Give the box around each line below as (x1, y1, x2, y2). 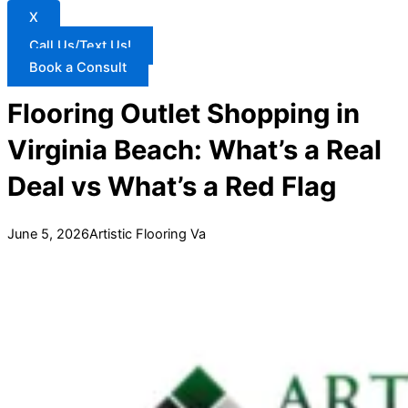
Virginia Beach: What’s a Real (7, 134, 382, 167)
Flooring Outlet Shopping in (7, 97, 360, 130)
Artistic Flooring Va (89, 225, 206, 242)
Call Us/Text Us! (29, 36, 131, 54)
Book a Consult (29, 58, 127, 76)
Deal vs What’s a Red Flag (7, 170, 336, 203)
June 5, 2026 (7, 225, 89, 242)
